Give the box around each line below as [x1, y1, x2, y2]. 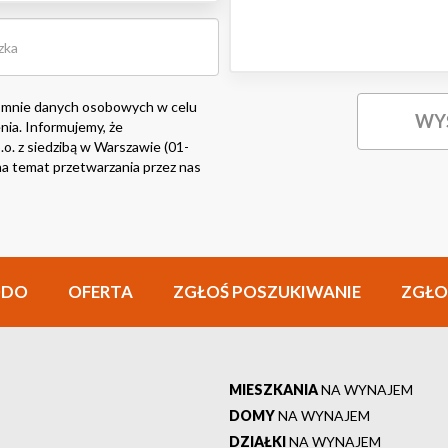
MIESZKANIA [229, 381, 318, 399]
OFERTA [68, 281, 133, 303]
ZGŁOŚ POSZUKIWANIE [173, 281, 361, 303]
